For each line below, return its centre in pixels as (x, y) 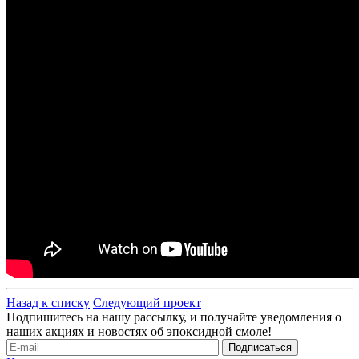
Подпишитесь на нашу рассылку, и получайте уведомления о (174, 317)
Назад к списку (48, 302)
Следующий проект (147, 302)
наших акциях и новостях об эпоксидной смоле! (139, 331)
